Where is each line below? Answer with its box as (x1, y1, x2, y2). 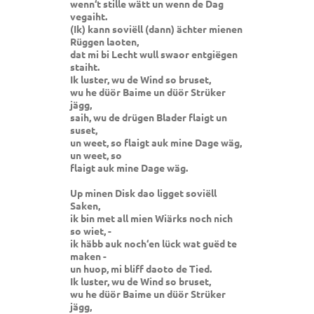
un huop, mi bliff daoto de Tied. (70, 261, 212, 275)
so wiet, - (70, 224, 111, 237)
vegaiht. (70, 9, 109, 22)
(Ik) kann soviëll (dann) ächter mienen (70, 22, 243, 35)
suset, (70, 123, 100, 136)
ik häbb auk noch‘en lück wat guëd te (70, 236, 237, 250)
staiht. (70, 60, 100, 73)
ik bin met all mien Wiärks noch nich (70, 211, 233, 224)
